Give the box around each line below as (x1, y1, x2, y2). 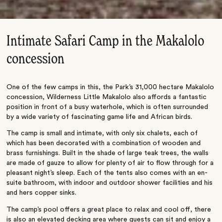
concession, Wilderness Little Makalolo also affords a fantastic (6, 94, 207, 101)
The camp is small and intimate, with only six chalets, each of (6, 130, 198, 137)
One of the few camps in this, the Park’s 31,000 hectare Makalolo (6, 84, 215, 91)
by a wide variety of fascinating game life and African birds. (6, 113, 193, 121)
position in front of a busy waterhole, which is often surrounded (6, 104, 209, 111)
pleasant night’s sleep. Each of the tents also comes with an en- (6, 169, 208, 177)
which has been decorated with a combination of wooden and (6, 140, 201, 147)
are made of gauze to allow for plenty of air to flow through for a (6, 160, 214, 167)
